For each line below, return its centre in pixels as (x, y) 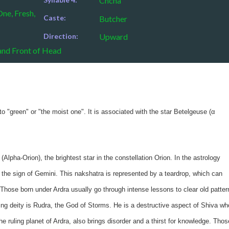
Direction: (61, 36)
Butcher (113, 19)
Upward (113, 37)
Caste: (54, 18)
